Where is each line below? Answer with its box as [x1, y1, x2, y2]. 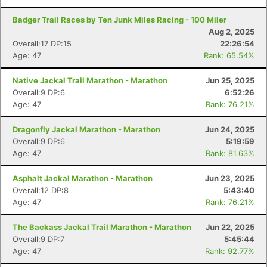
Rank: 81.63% [206, 148, 254, 158]
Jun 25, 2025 [206, 76, 254, 85]
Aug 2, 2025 [209, 27, 254, 36]
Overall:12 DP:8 [13, 185, 69, 195]
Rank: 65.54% [204, 51, 254, 60]
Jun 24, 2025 [205, 125, 254, 134]
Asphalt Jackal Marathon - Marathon [13, 173, 153, 183]
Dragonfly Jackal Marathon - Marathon [13, 125, 160, 134]
